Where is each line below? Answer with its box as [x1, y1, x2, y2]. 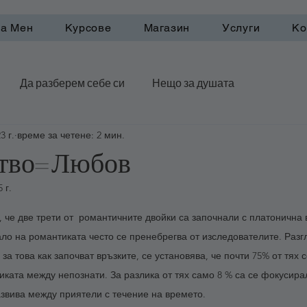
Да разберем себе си [20, 75, 125, 90]
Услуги [221, 21, 260, 34]
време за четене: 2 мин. [17, 129, 125, 142]
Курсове [65, 21, 112, 34]
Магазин [143, 21, 191, 34]
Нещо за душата [152, 75, 234, 90]
